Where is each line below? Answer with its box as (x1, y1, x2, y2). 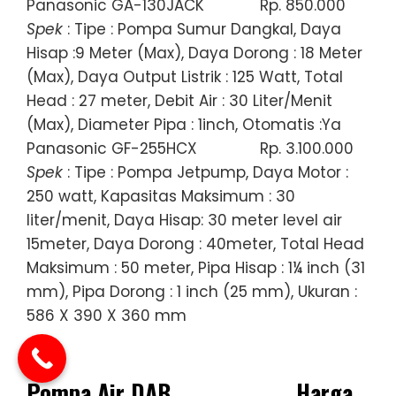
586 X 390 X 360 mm (27, 304, 187, 326)
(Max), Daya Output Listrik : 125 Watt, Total (27, 65, 343, 88)
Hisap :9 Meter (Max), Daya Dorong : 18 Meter (27, 42, 362, 64)
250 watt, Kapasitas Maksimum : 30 (27, 185, 295, 207)
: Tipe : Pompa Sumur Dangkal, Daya (63, 18, 341, 40)
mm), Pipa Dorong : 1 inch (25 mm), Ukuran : (27, 280, 357, 302)
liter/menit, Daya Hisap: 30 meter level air (27, 209, 342, 231)
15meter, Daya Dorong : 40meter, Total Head (27, 232, 364, 255)
